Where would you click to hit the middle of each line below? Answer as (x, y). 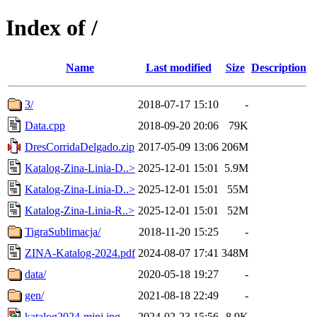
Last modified (178, 67)
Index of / (52, 28)
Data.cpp (45, 125)
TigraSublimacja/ (63, 231)
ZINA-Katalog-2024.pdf (80, 253)
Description (279, 67)
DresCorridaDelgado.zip (80, 146)
